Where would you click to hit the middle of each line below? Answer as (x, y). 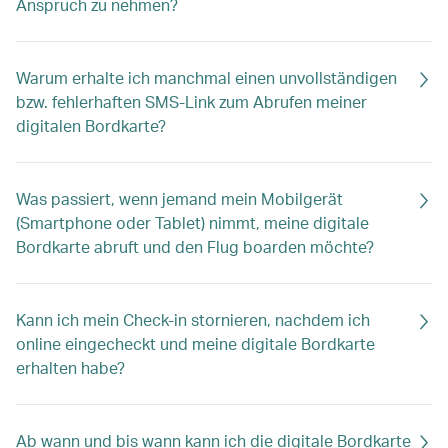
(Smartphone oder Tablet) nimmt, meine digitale (192, 222)
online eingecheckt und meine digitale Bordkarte (195, 343)
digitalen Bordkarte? (91, 125)
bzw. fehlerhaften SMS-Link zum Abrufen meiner (191, 101)
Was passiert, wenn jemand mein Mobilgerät (179, 198)
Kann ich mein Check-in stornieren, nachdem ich (193, 319)
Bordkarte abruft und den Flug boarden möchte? (195, 246)
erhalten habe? (70, 367)
